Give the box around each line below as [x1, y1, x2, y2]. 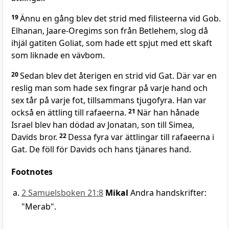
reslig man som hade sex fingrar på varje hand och [11, 82, 208, 94]
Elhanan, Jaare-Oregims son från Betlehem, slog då [11, 25, 208, 37]
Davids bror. [11, 131, 59, 143]
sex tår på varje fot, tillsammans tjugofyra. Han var [11, 95, 207, 106]
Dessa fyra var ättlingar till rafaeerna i [68, 131, 214, 143]
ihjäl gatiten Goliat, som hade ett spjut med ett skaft [11, 37, 212, 49]
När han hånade [137, 107, 199, 119]
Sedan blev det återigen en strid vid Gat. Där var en [20, 70, 217, 82]
